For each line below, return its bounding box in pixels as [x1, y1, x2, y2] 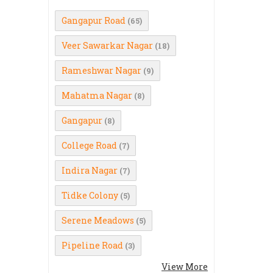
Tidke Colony [62, 190, 118, 201]
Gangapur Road [62, 15, 126, 26]
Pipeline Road [62, 239, 123, 251]
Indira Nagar [62, 165, 118, 176]
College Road [62, 140, 117, 151]
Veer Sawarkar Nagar [62, 40, 153, 51]
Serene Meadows [62, 214, 134, 226]
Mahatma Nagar [62, 90, 132, 101]
